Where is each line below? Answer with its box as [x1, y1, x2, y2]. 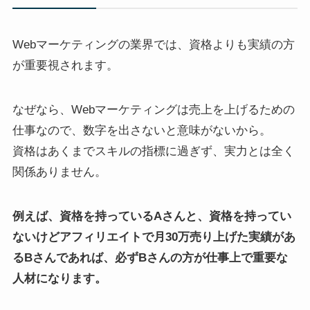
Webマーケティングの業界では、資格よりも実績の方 [12, 37, 295, 51]
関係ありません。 [12, 165, 107, 179]
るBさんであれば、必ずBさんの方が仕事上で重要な [12, 251, 288, 265]
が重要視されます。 [12, 58, 118, 72]
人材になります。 [12, 272, 110, 286]
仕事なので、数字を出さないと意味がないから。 [12, 124, 271, 137]
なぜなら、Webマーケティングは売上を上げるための [12, 103, 295, 116]
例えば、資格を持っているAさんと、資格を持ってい [12, 210, 291, 224]
